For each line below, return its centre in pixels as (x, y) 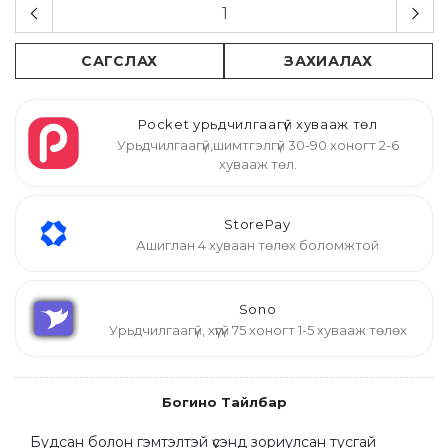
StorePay (257, 224)
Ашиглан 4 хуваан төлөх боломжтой (258, 245)
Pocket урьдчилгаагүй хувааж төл (257, 124)
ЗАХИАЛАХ (328, 61)
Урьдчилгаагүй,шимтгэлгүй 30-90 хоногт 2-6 (257, 145)
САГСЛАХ (119, 61)
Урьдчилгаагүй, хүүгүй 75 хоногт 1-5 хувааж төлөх (257, 330)
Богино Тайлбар (224, 402)
